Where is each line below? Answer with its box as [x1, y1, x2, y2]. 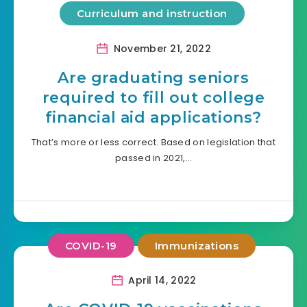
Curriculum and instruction [76, 7, 228, 21]
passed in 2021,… [115, 151, 192, 164]
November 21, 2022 [110, 41, 211, 56]
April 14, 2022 [125, 273, 197, 288]
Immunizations [154, 238, 239, 252]
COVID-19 [64, 238, 117, 252]
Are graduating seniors [58, 68, 249, 87]
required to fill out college [42, 88, 265, 107]
